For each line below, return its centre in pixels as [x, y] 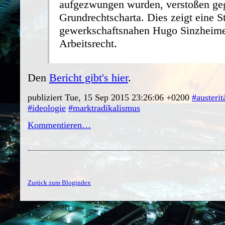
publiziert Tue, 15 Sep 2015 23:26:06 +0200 [110, 97]
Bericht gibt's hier [89, 77]
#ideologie [47, 108]
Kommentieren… [59, 125]
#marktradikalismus [104, 108]
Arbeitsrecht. [88, 43]
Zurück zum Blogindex [59, 182]
